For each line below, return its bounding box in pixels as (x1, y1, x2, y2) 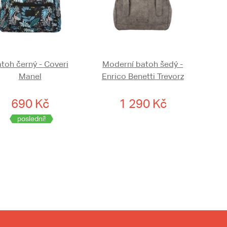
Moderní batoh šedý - (102, 59, 183, 69)
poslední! (17, 115, 46, 123)
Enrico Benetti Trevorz (101, 71, 184, 82)
